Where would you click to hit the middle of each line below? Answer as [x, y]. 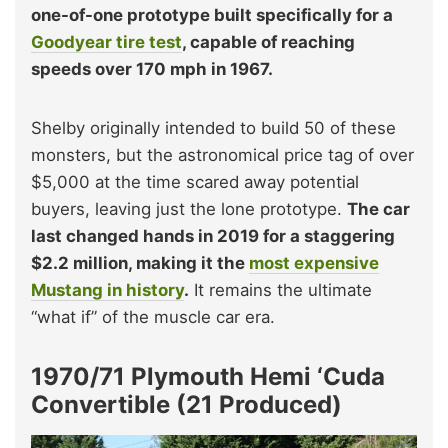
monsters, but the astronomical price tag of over [222, 155]
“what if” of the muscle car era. [153, 317]
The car [378, 209]
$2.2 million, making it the [140, 263]
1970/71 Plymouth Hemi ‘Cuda [208, 377]
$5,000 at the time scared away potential [195, 182]
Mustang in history [107, 290]
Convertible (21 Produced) [186, 405]
